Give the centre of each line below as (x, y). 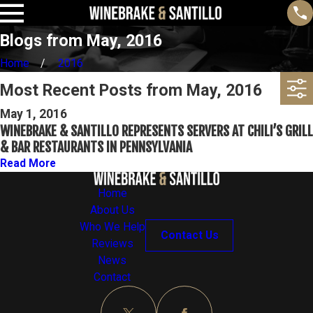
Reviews (112, 243)
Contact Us (189, 235)
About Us (112, 210)
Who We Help (112, 227)
